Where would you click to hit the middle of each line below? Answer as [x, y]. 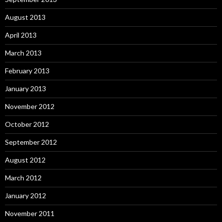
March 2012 [23, 177]
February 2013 [27, 70]
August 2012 [25, 160]
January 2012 [26, 195]
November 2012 [30, 106]
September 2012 [31, 142]
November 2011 [30, 213]
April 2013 [21, 35]
